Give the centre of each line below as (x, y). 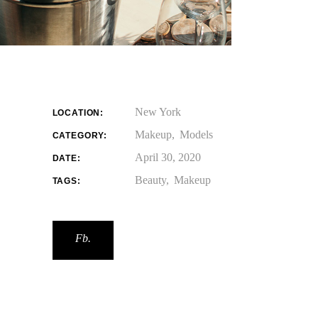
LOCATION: (78, 113)
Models (196, 134)
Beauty (150, 180)
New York (158, 111)
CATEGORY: (80, 135)
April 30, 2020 (168, 157)
